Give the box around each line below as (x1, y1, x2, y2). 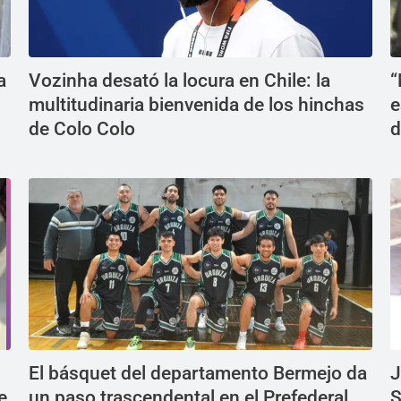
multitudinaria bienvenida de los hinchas (29, 94, 364, 115)
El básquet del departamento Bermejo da (29, 363, 367, 384)
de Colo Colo (29, 118, 135, 140)
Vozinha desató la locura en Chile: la (29, 70, 330, 91)
